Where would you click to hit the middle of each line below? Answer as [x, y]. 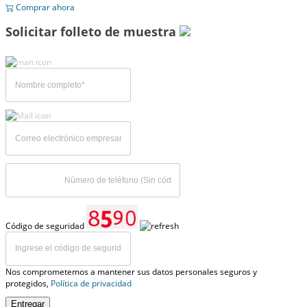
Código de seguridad [46, 225]
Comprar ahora [44, 8]
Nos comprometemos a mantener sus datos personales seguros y [131, 271]
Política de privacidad [91, 283]
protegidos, [28, 283]
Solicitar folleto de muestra [93, 32]
